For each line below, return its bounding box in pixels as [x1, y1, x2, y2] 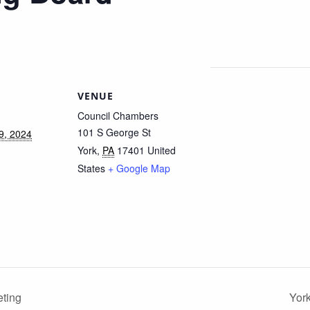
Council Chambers [77, 109, 158, 123]
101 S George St [77, 125, 151, 140]
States [77, 161, 105, 176]
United [147, 143, 176, 158]
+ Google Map [108, 161, 170, 176]
